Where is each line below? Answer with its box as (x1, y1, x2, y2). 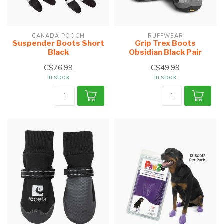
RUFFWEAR (147, 32, 183, 40)
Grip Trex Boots (135, 38, 196, 48)
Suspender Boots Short (12, 38, 104, 48)
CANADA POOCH (32, 32, 85, 40)
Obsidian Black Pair (129, 47, 202, 57)
